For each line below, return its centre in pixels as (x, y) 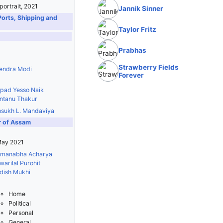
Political (19, 204)
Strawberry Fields (149, 67)
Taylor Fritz (138, 29)
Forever (131, 75)
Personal (21, 213)
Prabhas (133, 50)
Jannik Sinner (141, 8)
